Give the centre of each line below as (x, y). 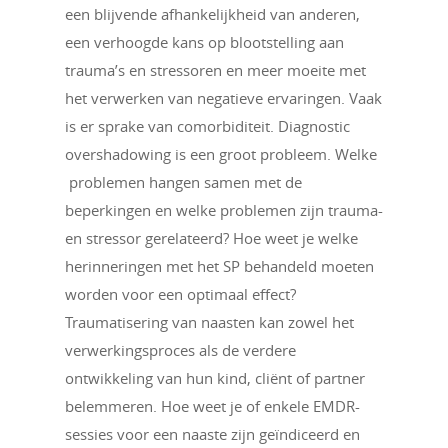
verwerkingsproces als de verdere (180, 350)
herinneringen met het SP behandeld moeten (219, 266)
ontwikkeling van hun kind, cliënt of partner (215, 378)
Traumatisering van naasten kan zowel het (209, 322)
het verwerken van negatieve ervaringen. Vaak (223, 98)
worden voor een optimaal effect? (180, 294)
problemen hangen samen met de (183, 182)
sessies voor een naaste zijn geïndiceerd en (212, 434)
